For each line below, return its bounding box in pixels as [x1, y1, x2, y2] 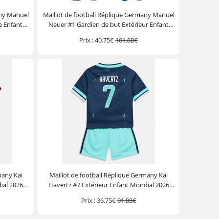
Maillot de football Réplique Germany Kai [49, 171, 168, 179]
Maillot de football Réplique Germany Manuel [43, 10, 175, 19]
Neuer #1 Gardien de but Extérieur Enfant [48, 20, 169, 29]
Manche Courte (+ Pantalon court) [59, 190, 158, 199]
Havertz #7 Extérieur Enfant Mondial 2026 [48, 180, 169, 189]
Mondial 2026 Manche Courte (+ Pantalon [48, 30, 169, 39]
